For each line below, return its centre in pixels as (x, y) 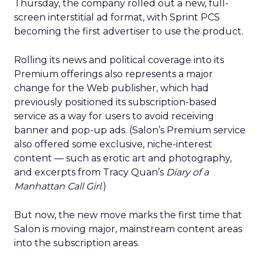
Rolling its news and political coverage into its (119, 60)
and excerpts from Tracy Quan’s (90, 172)
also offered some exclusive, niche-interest (113, 144)
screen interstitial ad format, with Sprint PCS (117, 17)
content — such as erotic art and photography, (123, 158)
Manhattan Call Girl (58, 186)
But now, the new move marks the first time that (128, 215)
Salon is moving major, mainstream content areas (128, 229)
